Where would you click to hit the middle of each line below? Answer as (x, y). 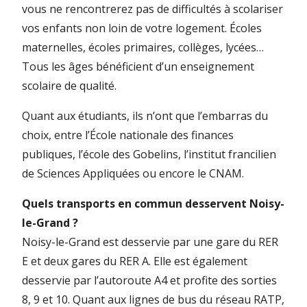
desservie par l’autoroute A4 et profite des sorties (149, 280)
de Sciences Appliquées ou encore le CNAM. (134, 173)
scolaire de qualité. (69, 85)
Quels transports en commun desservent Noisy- (153, 203)
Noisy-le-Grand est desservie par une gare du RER (150, 242)
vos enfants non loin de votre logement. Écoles (142, 28)
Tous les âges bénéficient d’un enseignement (138, 66)
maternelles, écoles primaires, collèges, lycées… (143, 47)
